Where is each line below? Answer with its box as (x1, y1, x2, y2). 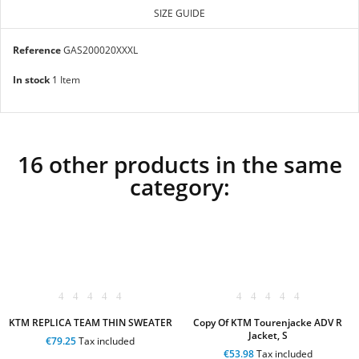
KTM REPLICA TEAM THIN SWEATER (8, 315, 172, 329)
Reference (13, 42, 61, 57)
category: (129, 171, 230, 202)
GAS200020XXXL (63, 42, 138, 57)
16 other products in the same (17, 148, 342, 179)
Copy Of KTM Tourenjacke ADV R (193, 315, 343, 329)
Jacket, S (248, 328, 288, 342)
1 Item (52, 72, 80, 87)
